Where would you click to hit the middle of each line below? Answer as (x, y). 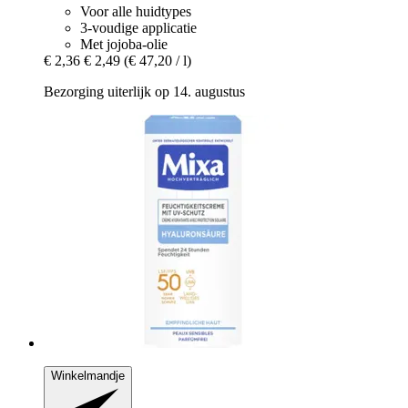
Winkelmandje (88, 375)
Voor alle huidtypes (136, 11)
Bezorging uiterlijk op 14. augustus (144, 91)
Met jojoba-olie (124, 44)
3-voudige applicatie (138, 27)
